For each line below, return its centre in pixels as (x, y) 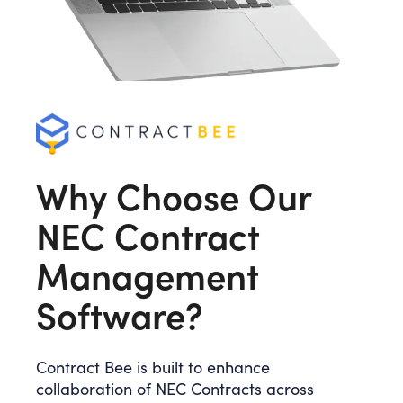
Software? (120, 314)
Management (148, 275)
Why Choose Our (174, 196)
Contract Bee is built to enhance (153, 367)
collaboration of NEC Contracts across (175, 389)
